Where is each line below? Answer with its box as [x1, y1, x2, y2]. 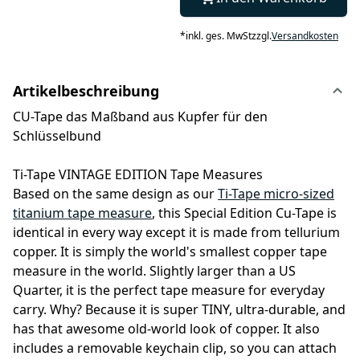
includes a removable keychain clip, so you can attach [13, 339, 337, 358]
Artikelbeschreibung [13, 81, 159, 101]
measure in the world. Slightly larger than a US [13, 262, 296, 280]
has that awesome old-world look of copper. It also [13, 320, 320, 338]
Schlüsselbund [13, 127, 101, 145]
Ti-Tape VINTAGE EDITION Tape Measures [13, 166, 263, 184]
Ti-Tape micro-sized [218, 185, 334, 203]
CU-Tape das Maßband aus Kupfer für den [13, 108, 268, 126]
